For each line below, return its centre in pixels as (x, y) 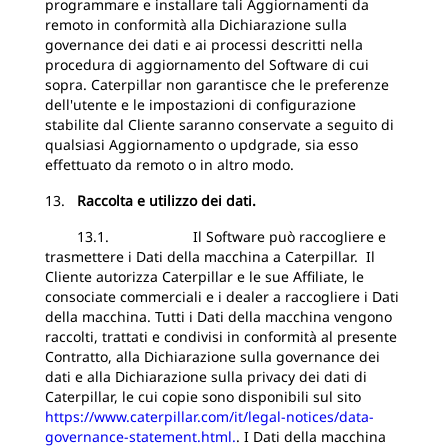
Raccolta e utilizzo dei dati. (168, 200)
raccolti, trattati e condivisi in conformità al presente (221, 336)
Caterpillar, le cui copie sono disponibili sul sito (203, 396)
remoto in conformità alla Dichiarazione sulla (196, 24)
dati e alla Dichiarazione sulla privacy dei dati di (206, 376)
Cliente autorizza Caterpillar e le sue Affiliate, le (204, 276)
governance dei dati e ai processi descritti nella (204, 44)
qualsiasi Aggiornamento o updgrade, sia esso (201, 144)
